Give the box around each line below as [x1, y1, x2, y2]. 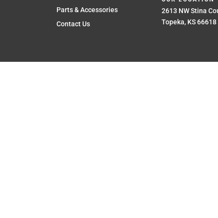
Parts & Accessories [56, 6, 118, 14]
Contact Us [56, 20, 90, 28]
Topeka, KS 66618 [162, 18, 217, 26]
